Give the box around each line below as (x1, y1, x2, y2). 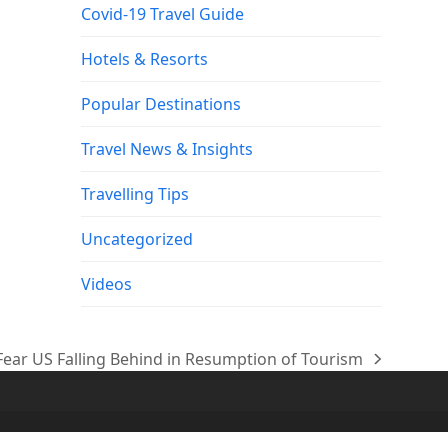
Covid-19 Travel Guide (80, 2, 244, 25)
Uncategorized (80, 227, 193, 250)
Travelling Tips (80, 182, 189, 205)
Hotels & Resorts (80, 47, 208, 70)
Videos (80, 272, 132, 295)
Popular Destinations (80, 92, 241, 115)
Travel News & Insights (80, 137, 253, 160)
